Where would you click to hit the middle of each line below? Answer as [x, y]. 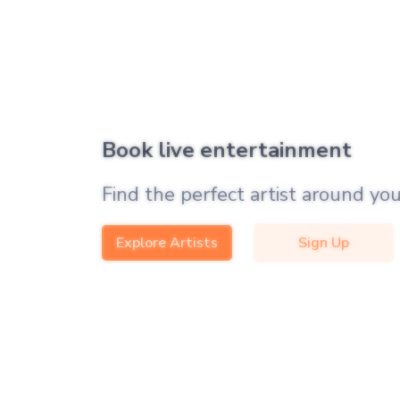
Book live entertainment [227, 150]
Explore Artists [167, 242]
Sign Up [324, 242]
